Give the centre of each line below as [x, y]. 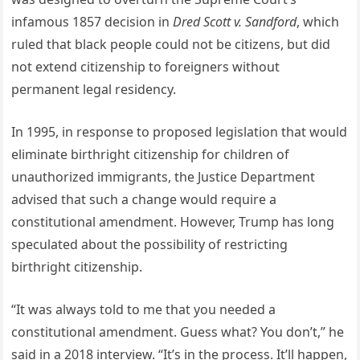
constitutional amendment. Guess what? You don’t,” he [178, 332]
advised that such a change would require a [144, 200]
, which [318, 22]
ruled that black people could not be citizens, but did [171, 45]
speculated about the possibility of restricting [150, 245]
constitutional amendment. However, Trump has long [173, 222]
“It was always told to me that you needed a [144, 310]
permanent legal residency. [94, 90]
